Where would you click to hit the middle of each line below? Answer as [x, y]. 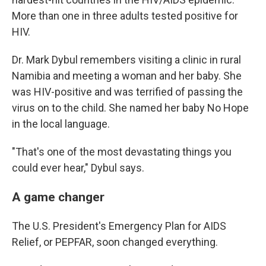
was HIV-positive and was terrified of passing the [127, 92]
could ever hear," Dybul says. [78, 168]
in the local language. [61, 124]
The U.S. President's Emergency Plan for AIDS [119, 226]
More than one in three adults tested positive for [125, 16]
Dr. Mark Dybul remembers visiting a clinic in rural [126, 60]
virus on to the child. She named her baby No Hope [130, 108]
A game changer [58, 197]
